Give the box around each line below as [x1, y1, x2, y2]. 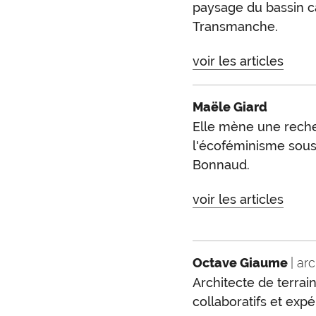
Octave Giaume [192, 255, 291, 271]
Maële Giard [192, 99, 267, 114]
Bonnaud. [192, 157, 250, 172]
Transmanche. [192, 18, 278, 34]
